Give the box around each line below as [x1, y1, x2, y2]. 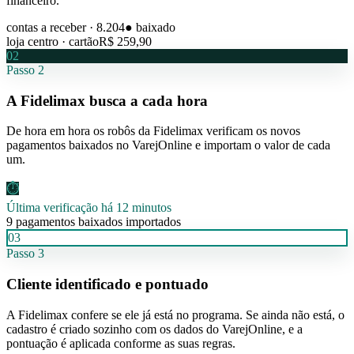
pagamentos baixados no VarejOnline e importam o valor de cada [6, 138, 330, 153]
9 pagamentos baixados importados [6, 215, 181, 229]
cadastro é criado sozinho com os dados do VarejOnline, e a [6, 322, 303, 336]
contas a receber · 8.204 [6, 20, 125, 34]
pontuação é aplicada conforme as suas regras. [6, 336, 235, 350]
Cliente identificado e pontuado [6, 275, 209, 292]
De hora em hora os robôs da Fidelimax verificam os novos [6, 124, 300, 138]
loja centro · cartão [6, 34, 99, 48]
